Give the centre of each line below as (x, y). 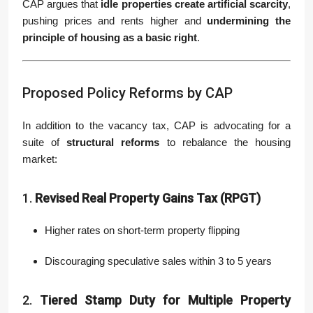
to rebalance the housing (225, 142)
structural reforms (113, 142)
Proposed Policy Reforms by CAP (128, 93)
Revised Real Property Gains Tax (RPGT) (148, 198)
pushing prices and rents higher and (115, 21)
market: (40, 159)
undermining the (249, 21)
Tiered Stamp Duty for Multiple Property (165, 300)
